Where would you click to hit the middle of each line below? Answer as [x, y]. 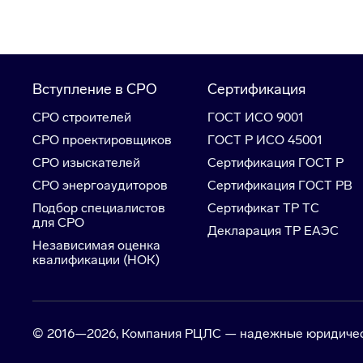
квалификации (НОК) [96, 260]
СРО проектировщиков [102, 140]
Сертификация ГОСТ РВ [280, 186]
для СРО [58, 223]
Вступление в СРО [95, 90]
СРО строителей [82, 117]
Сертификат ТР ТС [263, 208]
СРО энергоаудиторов [100, 186]
